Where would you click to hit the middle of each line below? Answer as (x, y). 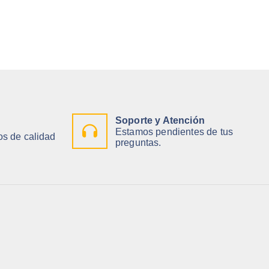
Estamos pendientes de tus (174, 131)
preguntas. (138, 142)
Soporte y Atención (160, 120)
